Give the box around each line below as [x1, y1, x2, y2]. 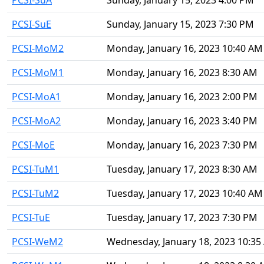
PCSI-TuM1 [12, 163, 59, 176]
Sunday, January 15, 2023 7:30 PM [107, 18, 254, 31]
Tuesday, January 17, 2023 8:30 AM [107, 163, 258, 176]
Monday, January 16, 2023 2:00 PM [107, 90, 258, 103]
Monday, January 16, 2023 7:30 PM [107, 138, 258, 151]
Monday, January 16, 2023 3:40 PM [107, 114, 258, 127]
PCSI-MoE [12, 138, 55, 151]
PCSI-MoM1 [12, 66, 64, 79]
